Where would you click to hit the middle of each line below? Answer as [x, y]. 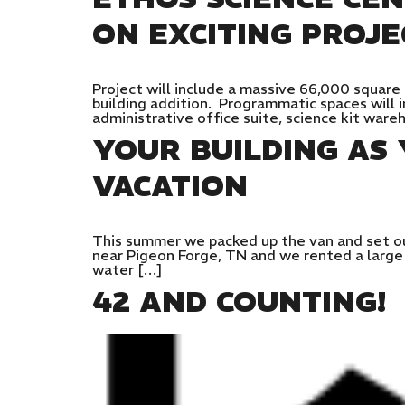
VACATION [170, 187]
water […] [127, 270]
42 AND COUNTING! [239, 302]
